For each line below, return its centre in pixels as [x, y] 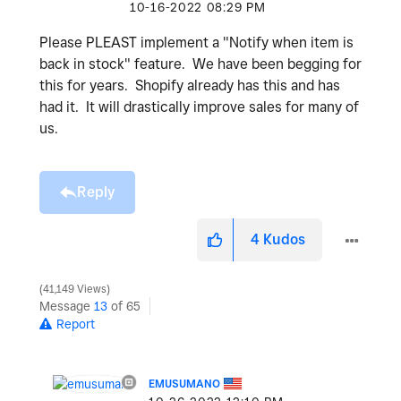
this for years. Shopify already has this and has [190, 85]
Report [76, 324]
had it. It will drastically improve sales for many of [199, 107]
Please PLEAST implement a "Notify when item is [196, 42]
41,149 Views [75, 289]
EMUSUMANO [184, 383]
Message [67, 306]
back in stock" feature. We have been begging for [200, 64]
